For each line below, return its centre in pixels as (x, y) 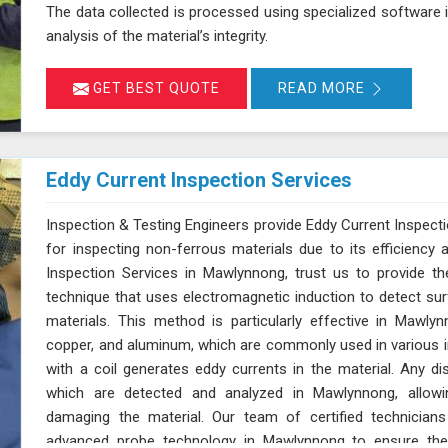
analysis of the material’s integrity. (157, 36)
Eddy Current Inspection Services (199, 180)
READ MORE (324, 88)
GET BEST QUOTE (155, 88)
